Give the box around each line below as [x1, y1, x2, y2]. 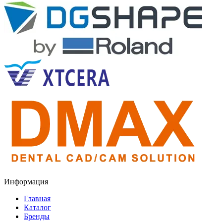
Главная [24, 194, 51, 203]
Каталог [24, 203, 51, 212]
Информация [4, 177, 48, 186]
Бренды [24, 212, 50, 221]
